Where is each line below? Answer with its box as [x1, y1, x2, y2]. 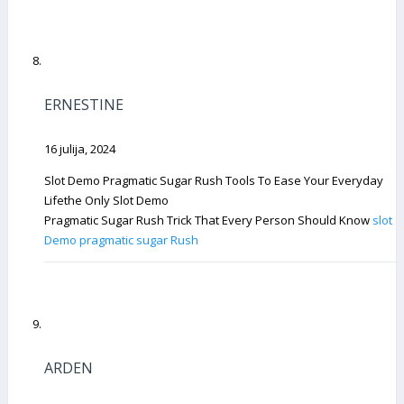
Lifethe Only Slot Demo [44, 191, 169, 208]
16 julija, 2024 [44, 140, 115, 157]
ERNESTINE [44, 95, 124, 115]
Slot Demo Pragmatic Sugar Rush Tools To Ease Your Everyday [44, 171, 383, 188]
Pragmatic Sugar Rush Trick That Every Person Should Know [44, 211, 372, 228]
